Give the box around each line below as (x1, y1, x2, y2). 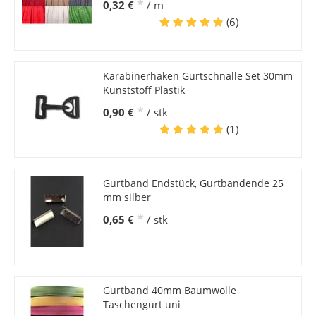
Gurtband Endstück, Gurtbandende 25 (102, 176, 284, 190)
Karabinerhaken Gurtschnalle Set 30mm (102, 69, 293, 83)
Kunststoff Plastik (102, 83, 185, 97)
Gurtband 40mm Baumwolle (102, 284, 236, 298)
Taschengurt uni (102, 298, 181, 312)
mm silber (102, 190, 151, 205)
